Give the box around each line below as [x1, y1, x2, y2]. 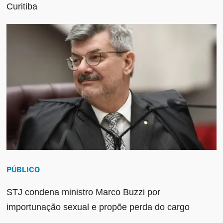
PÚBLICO [6, 165, 40, 174]
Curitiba [6, 1, 38, 11]
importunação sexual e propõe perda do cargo [6, 202, 190, 212]
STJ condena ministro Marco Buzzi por [6, 187, 161, 197]
